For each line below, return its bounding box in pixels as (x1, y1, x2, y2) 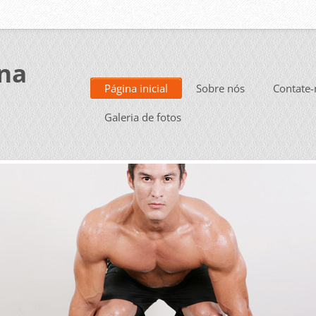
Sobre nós (196, 81, 245, 95)
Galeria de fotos (104, 110, 181, 124)
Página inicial (104, 81, 168, 95)
